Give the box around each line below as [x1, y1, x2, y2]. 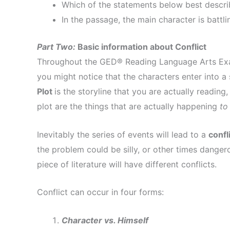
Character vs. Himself [62, 215, 148, 225]
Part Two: [37, 42, 78, 52]
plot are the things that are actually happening [37, 101, 220, 112]
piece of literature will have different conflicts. [37, 159, 217, 169]
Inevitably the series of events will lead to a [37, 129, 208, 140]
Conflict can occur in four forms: [37, 187, 164, 198]
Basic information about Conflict [78, 42, 206, 52]
